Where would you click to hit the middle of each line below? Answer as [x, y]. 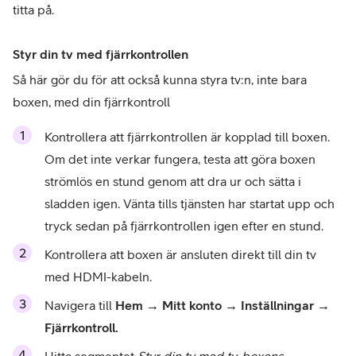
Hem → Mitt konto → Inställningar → [222, 306]
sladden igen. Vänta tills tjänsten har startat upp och [190, 204]
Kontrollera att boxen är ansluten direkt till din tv [180, 255]
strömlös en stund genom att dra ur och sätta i [173, 182]
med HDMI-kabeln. [98, 277]
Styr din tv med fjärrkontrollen [101, 54]
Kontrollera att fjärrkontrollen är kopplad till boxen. [187, 137]
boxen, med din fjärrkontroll [91, 102]
